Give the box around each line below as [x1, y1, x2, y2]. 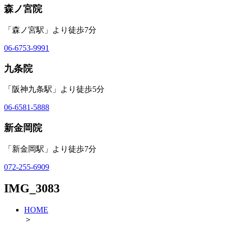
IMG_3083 [4, 181, 60, 195]
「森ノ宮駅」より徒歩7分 [4, 25, 96, 34]
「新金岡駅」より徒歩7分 [4, 144, 96, 153]
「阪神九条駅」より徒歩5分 [4, 85, 104, 94]
